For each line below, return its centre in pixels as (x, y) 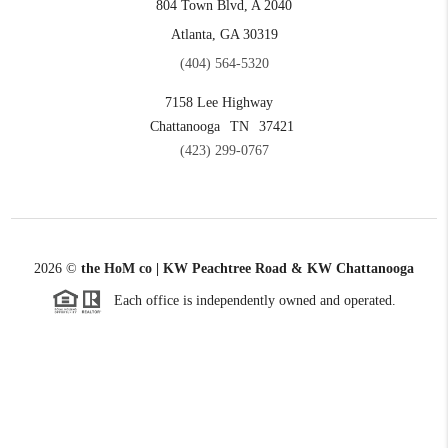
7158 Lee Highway (218, 103)
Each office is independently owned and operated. (249, 300)
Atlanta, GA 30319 (224, 35)
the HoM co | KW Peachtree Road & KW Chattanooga (247, 269)
